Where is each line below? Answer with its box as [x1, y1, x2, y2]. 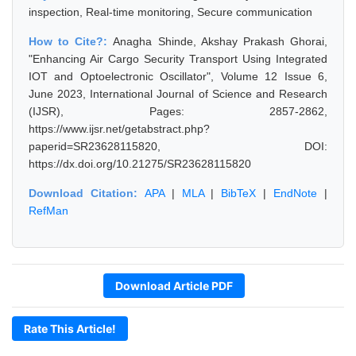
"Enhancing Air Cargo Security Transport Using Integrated [29, 52, 327, 65]
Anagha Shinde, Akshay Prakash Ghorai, [113, 35, 328, 48]
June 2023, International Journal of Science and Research [29, 87, 327, 100]
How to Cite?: [29, 35, 114, 48]
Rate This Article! [24, 322, 116, 335]
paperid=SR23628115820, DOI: [29, 140, 327, 153]
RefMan [29, 204, 68, 217]
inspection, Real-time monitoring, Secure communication [29, 6, 312, 18]
